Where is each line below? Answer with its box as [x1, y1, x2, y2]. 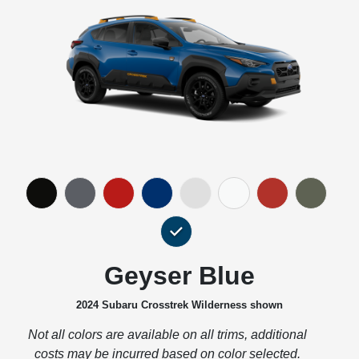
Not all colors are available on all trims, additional [28, 327, 307, 341]
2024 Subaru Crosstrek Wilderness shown [76, 298, 283, 311]
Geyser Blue [104, 260, 255, 290]
